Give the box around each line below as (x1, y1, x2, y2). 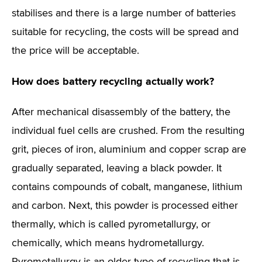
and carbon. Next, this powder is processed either (12, 201, 238, 211)
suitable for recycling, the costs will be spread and (12, 27, 239, 37)
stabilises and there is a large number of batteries (12, 8, 236, 19)
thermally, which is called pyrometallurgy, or (12, 219, 211, 230)
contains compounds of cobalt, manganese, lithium (12, 182, 243, 192)
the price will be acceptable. (12, 46, 139, 56)
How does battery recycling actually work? (12, 75, 214, 88)
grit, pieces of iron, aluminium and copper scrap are (12, 144, 246, 155)
